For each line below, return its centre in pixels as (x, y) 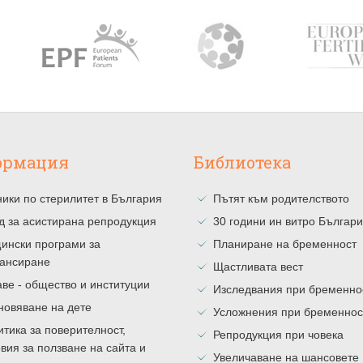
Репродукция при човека (278, 335)
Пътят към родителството (281, 199)
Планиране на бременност (285, 244)
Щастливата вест (258, 267)
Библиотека (242, 162)
